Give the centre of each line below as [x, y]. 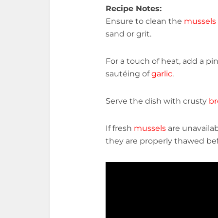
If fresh [120, 128]
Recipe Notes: [134, 9]
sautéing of [128, 74]
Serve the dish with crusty [157, 101]
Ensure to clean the [145, 21]
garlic [162, 74]
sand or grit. [128, 34]
